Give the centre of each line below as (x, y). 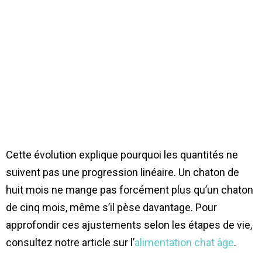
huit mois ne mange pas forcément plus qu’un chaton (130, 190)
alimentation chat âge (184, 243)
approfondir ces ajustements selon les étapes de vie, (129, 225)
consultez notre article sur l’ (70, 243)
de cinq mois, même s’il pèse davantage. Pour (111, 208)
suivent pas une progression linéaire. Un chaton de (123, 173)
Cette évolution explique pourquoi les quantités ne (122, 155)
